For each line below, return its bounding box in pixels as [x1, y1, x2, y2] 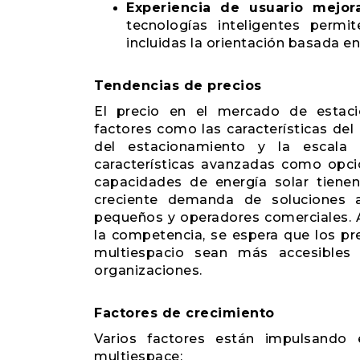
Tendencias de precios [94, 78, 262, 93]
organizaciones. [94, 263, 202, 278]
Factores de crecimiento [94, 305, 275, 321]
